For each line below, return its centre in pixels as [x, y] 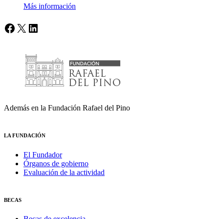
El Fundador [43, 154]
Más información [50, 6]
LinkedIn [49, 28]
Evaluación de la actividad [64, 172]
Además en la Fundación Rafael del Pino [67, 108]
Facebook [26, 28]
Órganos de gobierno [56, 163]
